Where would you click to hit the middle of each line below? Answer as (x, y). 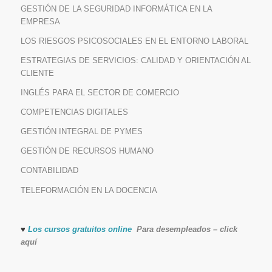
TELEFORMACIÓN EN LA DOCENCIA (89, 190)
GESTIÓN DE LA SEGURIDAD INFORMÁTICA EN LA (116, 9)
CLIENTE (37, 73)
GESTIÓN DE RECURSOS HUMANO (87, 151)
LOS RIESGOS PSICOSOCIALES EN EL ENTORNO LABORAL (134, 41)
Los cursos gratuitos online (82, 229)
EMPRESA (40, 22)
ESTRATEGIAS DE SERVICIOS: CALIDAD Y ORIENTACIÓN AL (135, 61)
